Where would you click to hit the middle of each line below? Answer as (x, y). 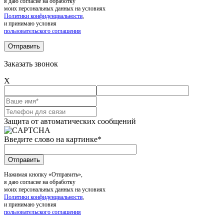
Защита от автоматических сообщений (70, 121)
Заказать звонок (31, 63)
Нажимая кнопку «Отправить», (43, 174)
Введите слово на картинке (51, 139)
